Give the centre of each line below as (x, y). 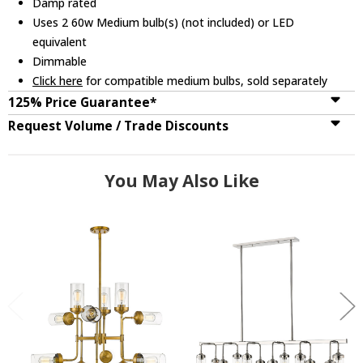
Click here (58, 80)
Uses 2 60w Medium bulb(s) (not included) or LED (164, 22)
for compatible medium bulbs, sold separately (205, 80)
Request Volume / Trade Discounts (118, 126)
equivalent (60, 41)
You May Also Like (181, 180)
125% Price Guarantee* (82, 102)
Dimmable (60, 61)
